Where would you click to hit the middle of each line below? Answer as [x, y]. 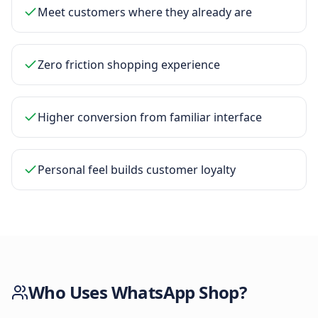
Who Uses [70, 292]
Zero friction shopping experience [129, 65]
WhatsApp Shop [175, 292]
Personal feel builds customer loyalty [137, 170]
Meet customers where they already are [145, 12]
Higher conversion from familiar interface [150, 117]
